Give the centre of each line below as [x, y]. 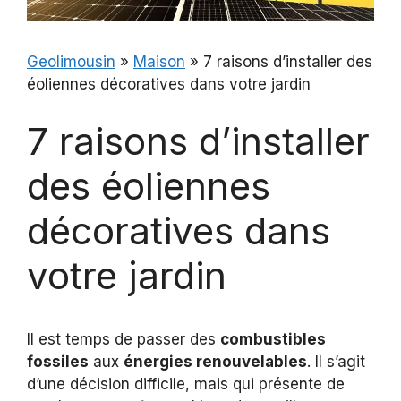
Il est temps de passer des [124, 339]
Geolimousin [71, 62]
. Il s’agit [336, 361]
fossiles [58, 361]
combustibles [273, 339]
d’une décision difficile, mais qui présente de [186, 384]
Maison [159, 62]
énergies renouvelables [215, 361]
